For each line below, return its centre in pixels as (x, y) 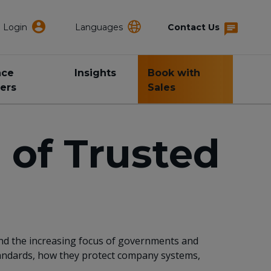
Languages (99, 27)
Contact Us (194, 27)
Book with (174, 73)
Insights (96, 73)
